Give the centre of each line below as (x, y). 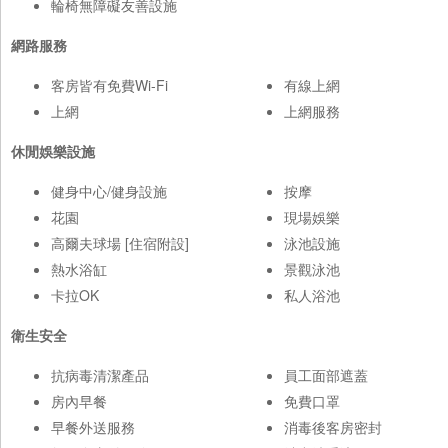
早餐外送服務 (93, 427)
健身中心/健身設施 (109, 191)
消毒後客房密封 (333, 427)
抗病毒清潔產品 (100, 375)
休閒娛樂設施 (53, 151)
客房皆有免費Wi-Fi (109, 85)
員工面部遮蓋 (326, 375)
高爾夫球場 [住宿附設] (120, 243)
